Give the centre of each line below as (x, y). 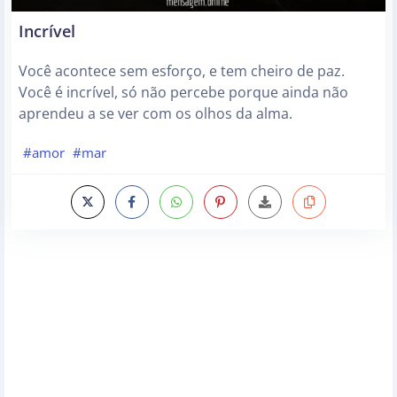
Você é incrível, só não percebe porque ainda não (183, 93)
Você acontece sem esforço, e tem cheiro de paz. (182, 71)
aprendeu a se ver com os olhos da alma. (156, 114)
